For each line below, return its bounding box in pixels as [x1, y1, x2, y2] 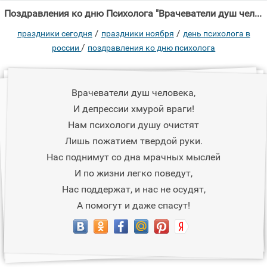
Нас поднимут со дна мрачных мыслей [46, 151, 221, 163]
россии [52, 43, 82, 52]
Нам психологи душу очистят [68, 119, 200, 131]
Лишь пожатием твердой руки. [64, 135, 203, 147]
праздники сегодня [17, 29, 92, 38]
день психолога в [182, 29, 250, 38]
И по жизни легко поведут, [74, 167, 193, 179]
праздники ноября [101, 29, 174, 38]
